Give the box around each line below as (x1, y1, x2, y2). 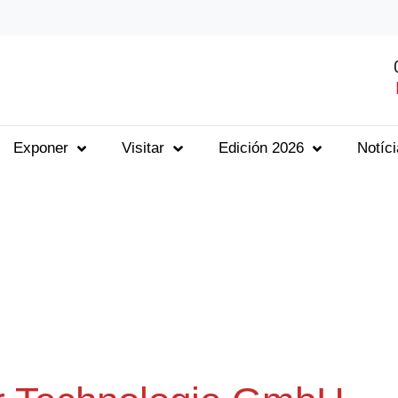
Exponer (13, 139, 69, 157)
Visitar (122, 139, 165, 157)
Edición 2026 (218, 139, 304, 157)
